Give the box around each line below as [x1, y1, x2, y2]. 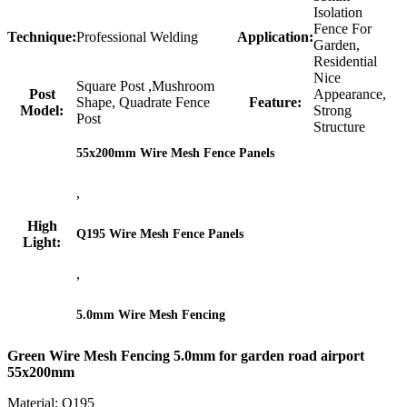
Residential [313, 54, 377, 70]
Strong [313, 103, 352, 119]
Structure [313, 119, 365, 135]
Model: [20, 103, 64, 119]
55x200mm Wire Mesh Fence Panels [76, 145, 274, 160]
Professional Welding [76, 29, 198, 45]
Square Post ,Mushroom [76, 78, 214, 94]
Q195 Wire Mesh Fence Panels [76, 226, 243, 241]
